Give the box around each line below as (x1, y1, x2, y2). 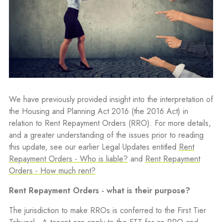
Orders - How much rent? (8, 165, 96, 177)
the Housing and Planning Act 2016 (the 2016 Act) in (8, 106, 188, 117)
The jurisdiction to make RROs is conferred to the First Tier (8, 205, 206, 217)
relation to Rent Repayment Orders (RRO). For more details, (8, 117, 211, 129)
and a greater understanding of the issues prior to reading (8, 129, 204, 141)
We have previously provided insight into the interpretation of (8, 94, 213, 106)
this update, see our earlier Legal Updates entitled (8, 141, 179, 153)
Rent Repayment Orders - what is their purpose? (8, 185, 190, 197)
